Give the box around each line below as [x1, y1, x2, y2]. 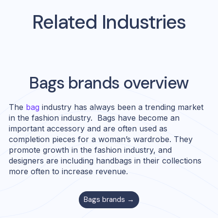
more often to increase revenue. [9, 166, 128, 176]
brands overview [64, 72, 189, 94]
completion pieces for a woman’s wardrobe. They [9, 134, 193, 144]
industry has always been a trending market [39, 102, 204, 112]
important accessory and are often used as [9, 123, 168, 133]
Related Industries [32, 9, 186, 35]
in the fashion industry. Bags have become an [9, 112, 180, 123]
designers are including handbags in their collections [9, 155, 202, 165]
